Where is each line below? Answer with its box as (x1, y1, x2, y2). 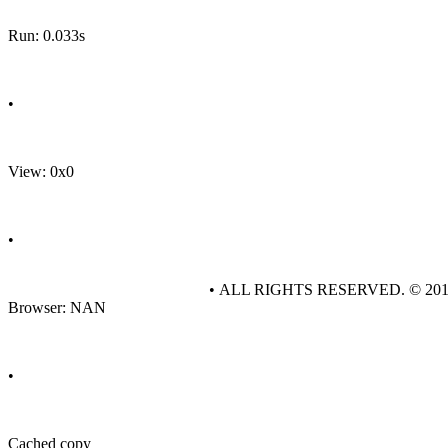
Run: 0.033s (8, 27, 85, 44)
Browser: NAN (8, 299, 106, 316)
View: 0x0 (8, 163, 74, 180)
